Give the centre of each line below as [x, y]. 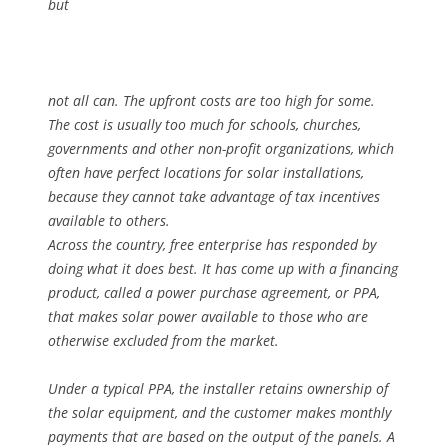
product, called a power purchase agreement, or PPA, [214, 292]
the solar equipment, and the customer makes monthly [219, 412]
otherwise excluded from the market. [163, 340]
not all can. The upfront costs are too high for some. [211, 100]
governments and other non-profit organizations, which [221, 148]
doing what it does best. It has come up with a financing [223, 268]
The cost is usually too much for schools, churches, [204, 124]
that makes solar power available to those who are [208, 316]
